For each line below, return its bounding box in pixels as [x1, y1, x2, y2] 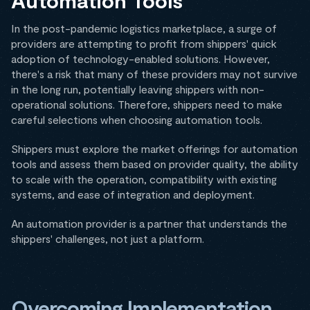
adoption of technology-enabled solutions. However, [11, 52, 270, 66]
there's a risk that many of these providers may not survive [11, 67, 298, 81]
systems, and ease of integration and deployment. [11, 188, 255, 201]
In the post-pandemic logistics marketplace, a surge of [11, 21, 277, 35]
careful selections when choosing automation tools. [11, 113, 262, 127]
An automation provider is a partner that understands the [11, 217, 287, 230]
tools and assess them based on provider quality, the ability [11, 157, 298, 171]
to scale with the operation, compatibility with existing [11, 172, 277, 186]
